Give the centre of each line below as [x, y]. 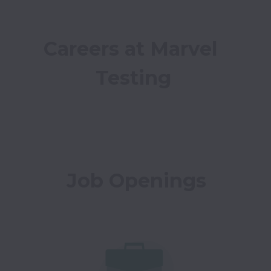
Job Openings [136, 181]
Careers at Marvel [130, 49]
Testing [133, 78]
